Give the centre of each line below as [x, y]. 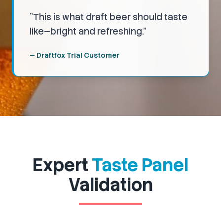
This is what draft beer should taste [110, 17]
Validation [110, 185]
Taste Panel [140, 165]
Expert [62, 165]
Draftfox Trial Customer [78, 55]
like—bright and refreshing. [86, 32]
